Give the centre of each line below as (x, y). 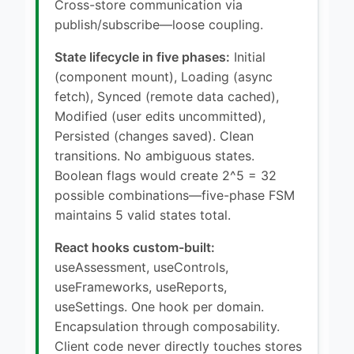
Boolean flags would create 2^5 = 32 (166, 175)
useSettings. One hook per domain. (159, 306)
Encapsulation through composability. (167, 326)
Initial (248, 56)
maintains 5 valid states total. (143, 215)
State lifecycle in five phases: (142, 56)
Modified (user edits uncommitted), (160, 116)
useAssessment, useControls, (141, 267)
